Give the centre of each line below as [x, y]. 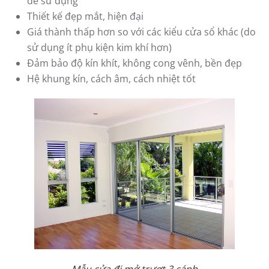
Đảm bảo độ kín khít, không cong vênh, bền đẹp [134, 63]
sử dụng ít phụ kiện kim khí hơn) [99, 47]
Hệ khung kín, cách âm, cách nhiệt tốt [111, 78]
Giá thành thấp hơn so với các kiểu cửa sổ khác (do [141, 32]
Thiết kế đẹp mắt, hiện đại [85, 16]
